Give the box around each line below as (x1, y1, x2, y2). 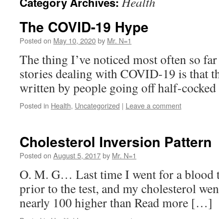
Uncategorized (75, 100, 120, 110)
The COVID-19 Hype (20, 17, 149, 37)
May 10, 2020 (53, 35, 96, 45)
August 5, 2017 (53, 150, 101, 160)
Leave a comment (126, 100, 181, 110)
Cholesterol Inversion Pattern (20, 131, 212, 152)
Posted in (20, 100, 49, 110)
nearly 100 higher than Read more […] (20, 194, 213, 211)
